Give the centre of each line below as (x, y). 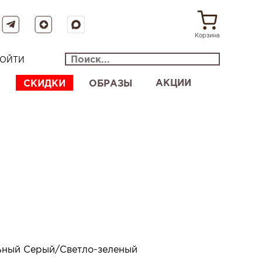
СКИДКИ (44, 83)
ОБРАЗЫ (111, 83)
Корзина (207, 35)
